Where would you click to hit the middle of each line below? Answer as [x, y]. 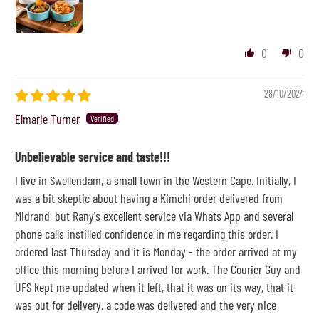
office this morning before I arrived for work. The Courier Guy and [158, 269]
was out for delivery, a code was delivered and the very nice [146, 304]
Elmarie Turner [48, 119]
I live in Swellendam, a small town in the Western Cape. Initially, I [156, 180]
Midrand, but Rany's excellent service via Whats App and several [155, 215]
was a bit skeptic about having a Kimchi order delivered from [149, 198]
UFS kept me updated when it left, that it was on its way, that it [155, 287]
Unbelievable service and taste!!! [93, 156]
